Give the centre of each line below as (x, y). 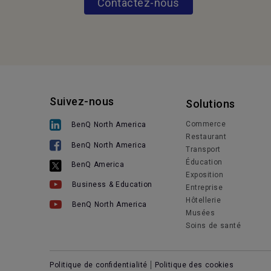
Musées (201, 213)
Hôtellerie (204, 200)
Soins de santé (214, 226)
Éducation (204, 162)
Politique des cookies (194, 265)
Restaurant (206, 137)
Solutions (211, 104)
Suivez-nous (82, 101)
